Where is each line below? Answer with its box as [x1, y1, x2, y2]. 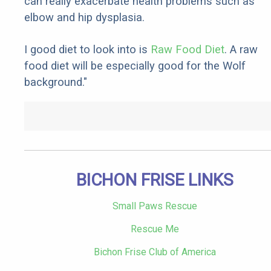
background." [24, 76, 87, 89]
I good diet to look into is [24, 43, 151, 56]
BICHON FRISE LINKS [76, 170, 233, 191]
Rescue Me [131, 223, 179, 235]
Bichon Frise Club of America [94, 246, 216, 258]
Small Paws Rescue [113, 200, 197, 212]
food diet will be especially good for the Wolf [24, 59, 246, 73]
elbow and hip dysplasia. [24, 11, 145, 24]
